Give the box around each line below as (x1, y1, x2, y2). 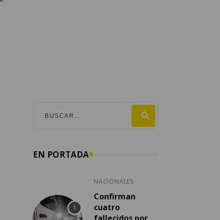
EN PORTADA (33, 149, 89, 161)
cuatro (94, 202, 120, 213)
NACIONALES (94, 177, 134, 186)
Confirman (94, 191, 136, 202)
